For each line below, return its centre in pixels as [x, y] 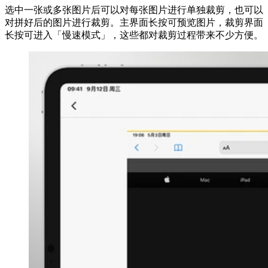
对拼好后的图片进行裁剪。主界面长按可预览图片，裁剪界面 [134, 22]
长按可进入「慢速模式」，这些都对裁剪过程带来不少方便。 [134, 35]
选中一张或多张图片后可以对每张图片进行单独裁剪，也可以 [134, 10]
